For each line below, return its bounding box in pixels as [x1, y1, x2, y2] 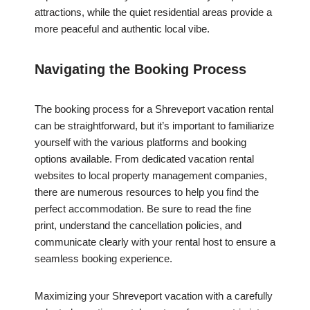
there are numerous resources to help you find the [35, 186, 259, 199]
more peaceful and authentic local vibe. [35, 23, 210, 35]
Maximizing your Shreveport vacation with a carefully [35, 290, 273, 302]
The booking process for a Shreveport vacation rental [35, 103, 273, 116]
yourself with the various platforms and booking [35, 136, 246, 149]
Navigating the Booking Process [35, 62, 246, 77]
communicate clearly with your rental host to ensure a [35, 236, 275, 248]
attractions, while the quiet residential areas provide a [35, 6, 272, 19]
